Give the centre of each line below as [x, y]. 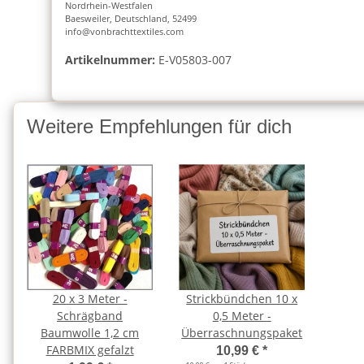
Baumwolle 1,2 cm [90, 333]
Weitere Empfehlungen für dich [159, 126]
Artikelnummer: [110, 59]
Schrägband [90, 316]
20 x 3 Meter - [90, 299]
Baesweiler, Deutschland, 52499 [131, 18]
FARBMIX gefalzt [90, 350]
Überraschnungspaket [242, 333]
